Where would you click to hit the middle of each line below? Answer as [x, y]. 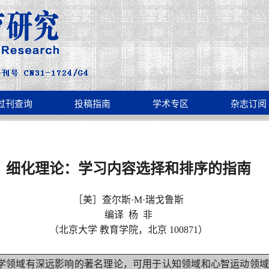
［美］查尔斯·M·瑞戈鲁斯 [128, 200]
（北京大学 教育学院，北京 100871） [128, 230]
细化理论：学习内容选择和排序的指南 [128, 169]
